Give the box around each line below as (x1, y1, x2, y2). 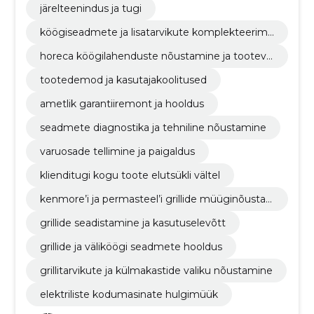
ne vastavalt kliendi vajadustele (39, 38, 191, 51)
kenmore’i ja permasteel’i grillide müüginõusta (39, 192, 266, 205)
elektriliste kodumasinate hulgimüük (39, 287, 218, 301)
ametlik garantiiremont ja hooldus (39, 97, 204, 110)
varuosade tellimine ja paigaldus (39, 144, 195, 158)
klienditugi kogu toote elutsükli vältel (39, 168, 220, 182)
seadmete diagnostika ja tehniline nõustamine (39, 121, 266, 134)
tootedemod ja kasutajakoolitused (39, 73, 207, 86)
